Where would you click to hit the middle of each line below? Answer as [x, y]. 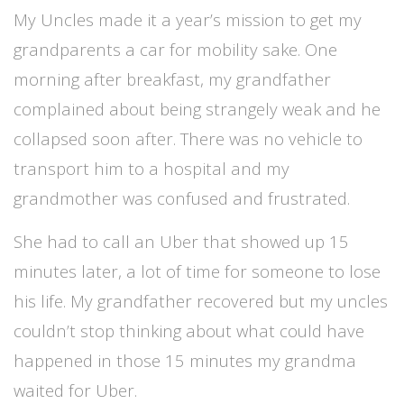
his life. [42, 301]
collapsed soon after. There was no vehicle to [188, 139]
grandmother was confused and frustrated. [182, 198]
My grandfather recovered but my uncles [229, 301]
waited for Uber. [75, 390]
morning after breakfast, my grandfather [172, 79]
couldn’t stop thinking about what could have [189, 331]
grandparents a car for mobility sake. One [175, 50]
